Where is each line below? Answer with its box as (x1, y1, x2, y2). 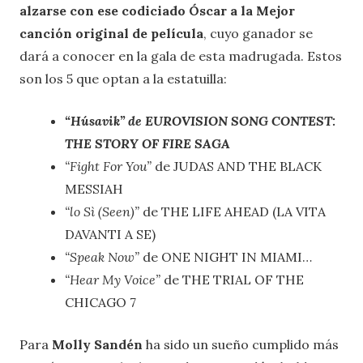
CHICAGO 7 (65, 294, 136, 311)
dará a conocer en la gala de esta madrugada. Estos (19, 48, 342, 65)
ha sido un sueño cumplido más (143, 336, 339, 353)
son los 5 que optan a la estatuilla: (19, 70, 227, 88)
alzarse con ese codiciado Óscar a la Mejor (19, 2, 295, 19)
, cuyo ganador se (203, 25, 313, 42)
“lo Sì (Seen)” (65, 203, 139, 220)
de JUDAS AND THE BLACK (152, 158, 322, 175)
